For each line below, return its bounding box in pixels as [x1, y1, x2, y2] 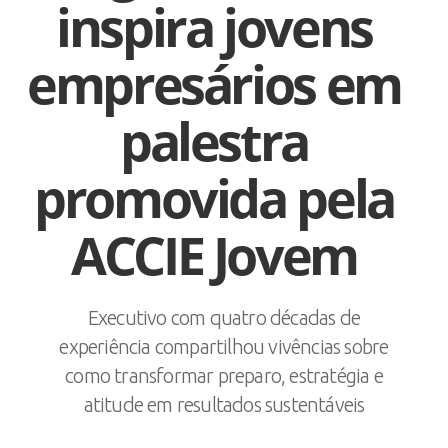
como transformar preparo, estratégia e [65, 364, 383, 387]
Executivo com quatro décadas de [87, 306, 361, 329]
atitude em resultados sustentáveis [83, 393, 365, 416]
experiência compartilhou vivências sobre [59, 335, 389, 358]
